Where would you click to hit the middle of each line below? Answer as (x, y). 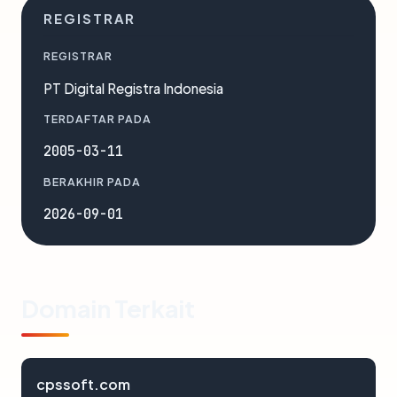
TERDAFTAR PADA (97, 119)
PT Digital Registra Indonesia (133, 88)
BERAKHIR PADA (92, 182)
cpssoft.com (83, 384)
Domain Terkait (108, 308)
